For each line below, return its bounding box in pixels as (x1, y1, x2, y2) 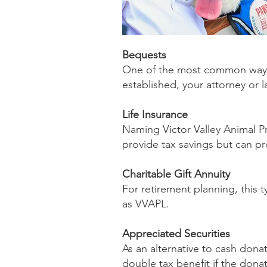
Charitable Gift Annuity (122, 167, 230, 181)
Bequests (122, 48, 166, 61)
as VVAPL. (122, 197, 172, 210)
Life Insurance (122, 108, 188, 121)
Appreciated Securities (122, 227, 230, 240)
